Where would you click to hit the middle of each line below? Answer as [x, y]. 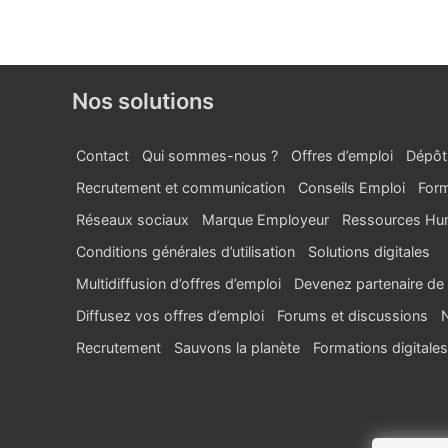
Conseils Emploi [351, 187]
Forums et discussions [352, 315]
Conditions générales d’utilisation [185, 251]
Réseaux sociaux [132, 219]
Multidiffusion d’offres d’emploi [178, 283]
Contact [102, 155]
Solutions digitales [369, 251]
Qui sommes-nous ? [210, 155]
